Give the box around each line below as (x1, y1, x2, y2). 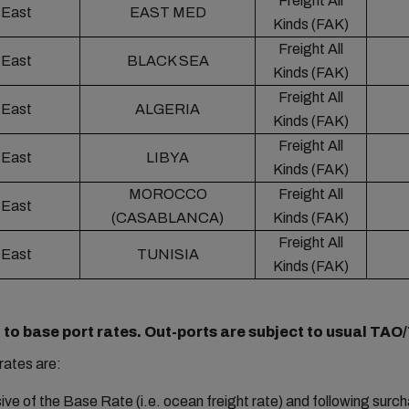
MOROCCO (128, 186, 207, 202)
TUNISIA (136, 246, 199, 262)
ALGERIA (135, 101, 201, 117)
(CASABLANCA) (111, 210, 225, 225)
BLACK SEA (126, 53, 209, 68)
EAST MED (129, 5, 206, 20)
